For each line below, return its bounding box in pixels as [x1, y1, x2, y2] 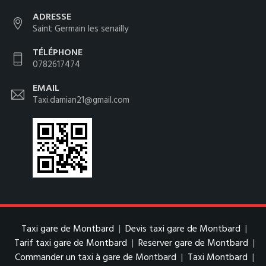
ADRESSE [33, 9, 71, 26]
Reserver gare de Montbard [138, 236, 248, 252]
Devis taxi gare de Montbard [125, 221, 240, 237]
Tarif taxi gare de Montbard [14, 236, 127, 252]
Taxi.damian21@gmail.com [33, 93, 129, 108]
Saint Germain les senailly [33, 22, 128, 37]
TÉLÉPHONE [33, 45, 83, 61]
